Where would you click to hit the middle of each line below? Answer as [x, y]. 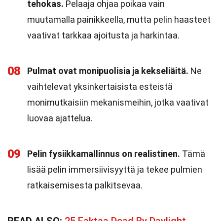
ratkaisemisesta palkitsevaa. [85, 185]
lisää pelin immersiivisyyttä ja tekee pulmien [115, 169]
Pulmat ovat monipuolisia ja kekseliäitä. [108, 71]
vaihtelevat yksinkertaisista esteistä [100, 87]
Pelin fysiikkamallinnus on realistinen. [104, 154]
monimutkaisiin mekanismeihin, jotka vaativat [118, 102]
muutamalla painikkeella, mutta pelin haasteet [119, 19]
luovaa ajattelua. [60, 118]
